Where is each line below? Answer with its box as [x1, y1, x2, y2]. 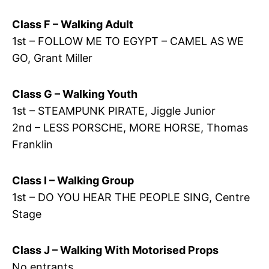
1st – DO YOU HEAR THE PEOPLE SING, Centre [11, 190, 250, 204]
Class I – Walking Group [11, 174, 134, 187]
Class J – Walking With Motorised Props [11, 243, 219, 256]
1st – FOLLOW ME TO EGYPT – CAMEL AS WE [11, 34, 244, 47]
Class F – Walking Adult [11, 17, 133, 31]
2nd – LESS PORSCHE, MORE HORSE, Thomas [11, 121, 248, 134]
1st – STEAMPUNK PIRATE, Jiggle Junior [11, 104, 216, 117]
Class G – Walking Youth [11, 87, 138, 100]
